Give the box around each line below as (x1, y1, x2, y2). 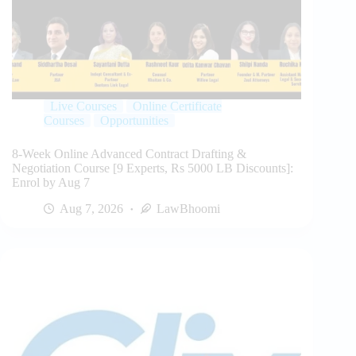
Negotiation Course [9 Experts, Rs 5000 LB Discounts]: (12, 161, 293, 175)
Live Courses (50, 99, 117, 113)
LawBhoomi (157, 201, 220, 215)
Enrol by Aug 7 (12, 175, 90, 189)
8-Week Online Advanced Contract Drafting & (12, 146, 246, 161)
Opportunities (100, 113, 168, 127)
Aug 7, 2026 (60, 201, 123, 215)
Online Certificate (133, 99, 222, 113)
